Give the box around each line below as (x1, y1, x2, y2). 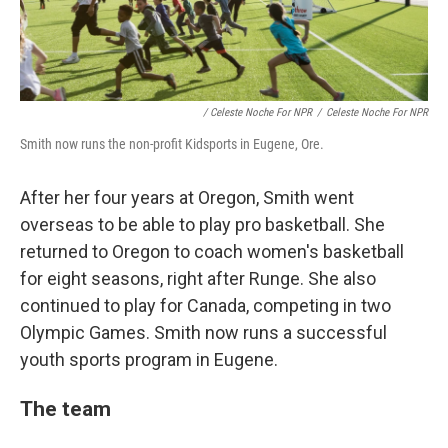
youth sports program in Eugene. (20, 349, 278, 371)
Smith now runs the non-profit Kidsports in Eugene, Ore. (20, 136, 324, 153)
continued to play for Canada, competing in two (20, 295, 391, 317)
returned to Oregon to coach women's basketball (20, 241, 404, 263)
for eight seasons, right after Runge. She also (20, 268, 376, 290)
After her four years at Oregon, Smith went (20, 187, 354, 209)
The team (20, 396, 111, 422)
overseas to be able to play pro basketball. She (20, 214, 385, 236)
